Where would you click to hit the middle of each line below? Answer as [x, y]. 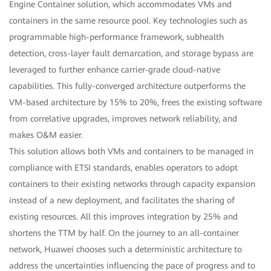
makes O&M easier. [46, 135]
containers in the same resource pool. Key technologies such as [128, 20]
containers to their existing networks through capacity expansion [132, 184]
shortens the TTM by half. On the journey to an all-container [124, 233]
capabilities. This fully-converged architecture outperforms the [127, 86]
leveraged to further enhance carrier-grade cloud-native [115, 69]
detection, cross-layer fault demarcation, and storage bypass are [131, 53]
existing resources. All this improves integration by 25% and [123, 216]
